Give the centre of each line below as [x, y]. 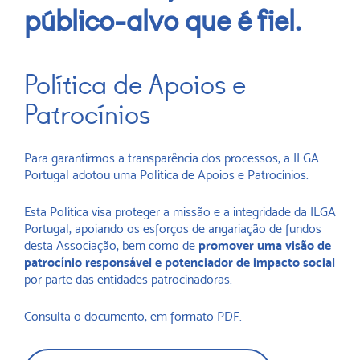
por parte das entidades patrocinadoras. [128, 280]
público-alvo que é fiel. [163, 22]
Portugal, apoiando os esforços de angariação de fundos [173, 229]
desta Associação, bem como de [111, 246]
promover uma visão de [265, 246]
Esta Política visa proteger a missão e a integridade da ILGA [180, 212]
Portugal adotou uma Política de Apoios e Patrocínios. [166, 175]
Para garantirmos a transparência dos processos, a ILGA [172, 158]
